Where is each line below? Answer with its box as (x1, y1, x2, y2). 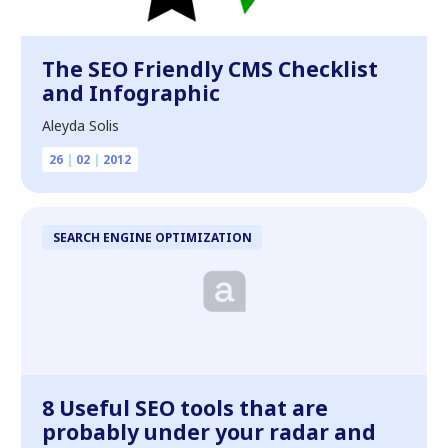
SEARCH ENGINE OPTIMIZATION (52, 228, 252, 245)
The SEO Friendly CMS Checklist (42, 55, 378, 83)
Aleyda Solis (42, 116, 119, 135)
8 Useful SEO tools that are (42, 394, 328, 422)
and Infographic (42, 79, 220, 107)
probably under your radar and (42, 418, 376, 446)
